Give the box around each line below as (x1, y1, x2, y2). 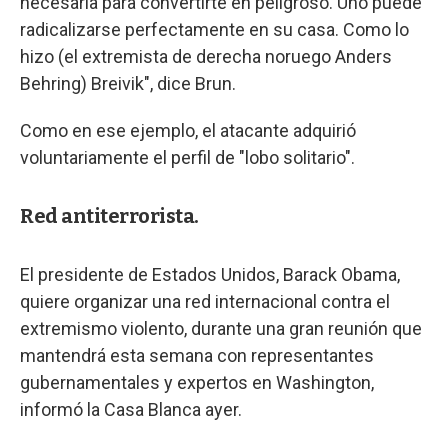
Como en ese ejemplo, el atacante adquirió (20, 120, 356, 141)
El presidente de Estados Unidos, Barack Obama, (20, 264, 400, 285)
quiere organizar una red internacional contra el (20, 291, 390, 312)
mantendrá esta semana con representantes (20, 345, 374, 366)
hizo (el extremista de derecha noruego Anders (20, 46, 392, 67)
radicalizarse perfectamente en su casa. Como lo (20, 19, 409, 40)
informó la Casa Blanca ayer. (20, 399, 242, 420)
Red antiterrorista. (20, 204, 199, 228)
